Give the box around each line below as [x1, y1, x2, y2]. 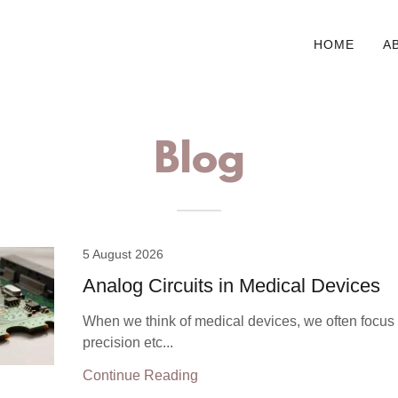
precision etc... [83, 335, 174, 350]
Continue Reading [83, 368, 199, 383]
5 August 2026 [83, 247, 164, 261]
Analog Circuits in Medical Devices [83, 275, 381, 297]
